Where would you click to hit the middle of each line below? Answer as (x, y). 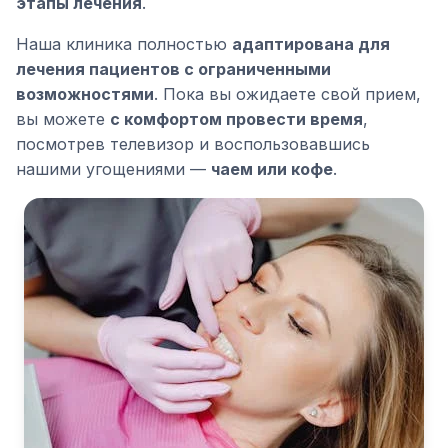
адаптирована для (311, 44)
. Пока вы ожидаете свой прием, (287, 94)
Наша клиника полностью (124, 44)
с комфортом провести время (236, 119)
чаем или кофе (272, 169)
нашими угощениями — (113, 169)
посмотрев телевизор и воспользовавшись (193, 144)
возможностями (85, 94)
